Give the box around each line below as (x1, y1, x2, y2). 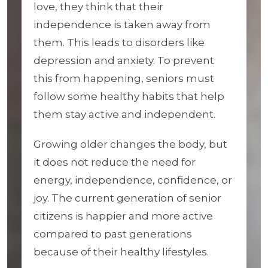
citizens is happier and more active (33, 210, 213, 222)
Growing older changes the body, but (33, 138, 227, 150)
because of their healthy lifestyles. (33, 246, 209, 258)
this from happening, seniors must (33, 72, 214, 84)
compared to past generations (33, 228, 192, 240)
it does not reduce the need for (33, 156, 196, 168)
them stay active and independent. (33, 108, 218, 120)
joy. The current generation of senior (33, 192, 221, 204)
